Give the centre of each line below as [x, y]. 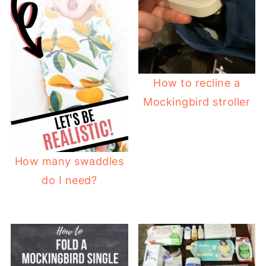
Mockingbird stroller [197, 102]
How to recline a [197, 83]
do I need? [69, 180]
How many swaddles [69, 161]
